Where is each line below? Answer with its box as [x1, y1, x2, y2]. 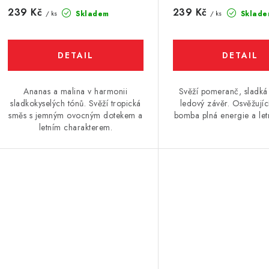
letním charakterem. [38, 121, 113, 133]
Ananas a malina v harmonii [23, 85, 128, 97]
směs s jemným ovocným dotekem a [8, 109, 143, 121]
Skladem [73, 8, 109, 19]
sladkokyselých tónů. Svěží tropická [10, 97, 141, 109]
